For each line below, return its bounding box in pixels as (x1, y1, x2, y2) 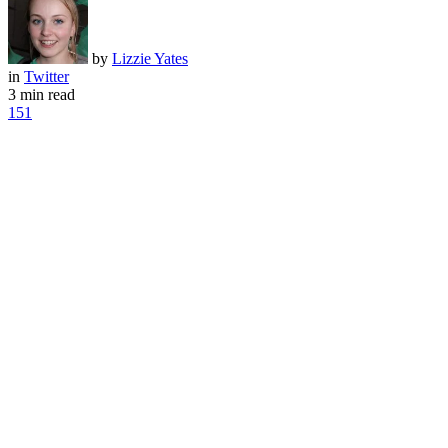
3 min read (8, 85, 75, 103)
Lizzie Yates (112, 49, 188, 67)
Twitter (24, 67, 69, 85)
